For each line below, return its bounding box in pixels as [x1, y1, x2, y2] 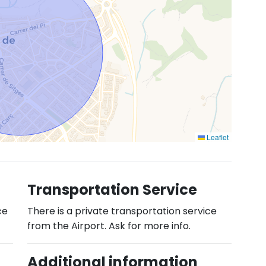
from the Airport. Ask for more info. [27, 219, 191, 233]
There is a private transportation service [27, 204, 217, 218]
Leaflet [205, 132, 229, 142]
